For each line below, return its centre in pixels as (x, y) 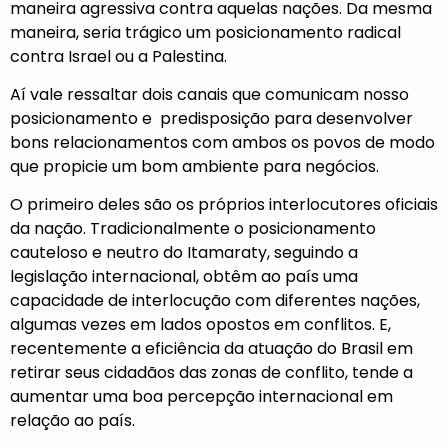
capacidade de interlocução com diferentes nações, (215, 301)
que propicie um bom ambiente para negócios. (198, 166)
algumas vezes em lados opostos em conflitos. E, (200, 325)
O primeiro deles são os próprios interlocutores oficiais (224, 205)
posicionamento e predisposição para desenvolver (211, 118)
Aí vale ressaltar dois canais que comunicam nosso (209, 94)
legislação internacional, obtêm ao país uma (184, 277)
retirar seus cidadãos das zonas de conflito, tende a (211, 373)
